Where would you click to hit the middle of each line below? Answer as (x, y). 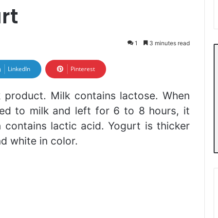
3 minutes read (169, 43)
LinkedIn (19, 69)
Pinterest (83, 69)
